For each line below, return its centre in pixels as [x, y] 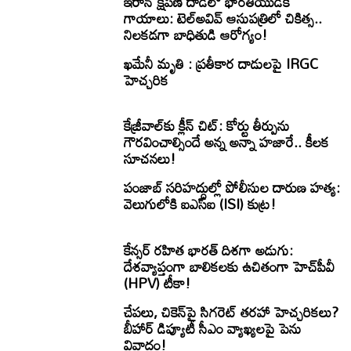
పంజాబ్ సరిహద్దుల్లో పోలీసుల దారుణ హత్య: [232, 188]
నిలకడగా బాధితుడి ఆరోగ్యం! [196, 34]
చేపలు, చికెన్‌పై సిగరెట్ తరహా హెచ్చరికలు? [232, 311]
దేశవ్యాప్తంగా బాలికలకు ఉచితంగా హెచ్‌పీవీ [230, 266]
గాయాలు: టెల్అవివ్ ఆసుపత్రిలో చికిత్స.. [223, 18]
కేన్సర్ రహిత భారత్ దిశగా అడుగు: [209, 250]
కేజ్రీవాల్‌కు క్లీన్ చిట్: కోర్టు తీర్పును [207, 126]
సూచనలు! [150, 159]
